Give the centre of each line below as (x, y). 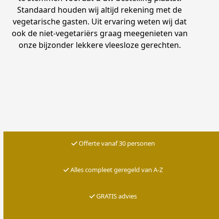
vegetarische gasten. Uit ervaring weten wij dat (99, 21)
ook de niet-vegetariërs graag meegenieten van (99, 33)
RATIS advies (119, 196)
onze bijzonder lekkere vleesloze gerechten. (99, 45)
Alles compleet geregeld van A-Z (117, 169)
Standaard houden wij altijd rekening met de (100, 10)
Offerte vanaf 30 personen (116, 143)
